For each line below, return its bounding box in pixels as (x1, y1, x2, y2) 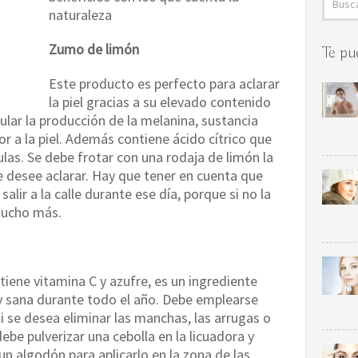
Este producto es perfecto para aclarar (49, 74, 280, 93)
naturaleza (49, 6, 112, 24)
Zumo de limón (49, 40, 139, 58)
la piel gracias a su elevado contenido (49, 93, 271, 111)
